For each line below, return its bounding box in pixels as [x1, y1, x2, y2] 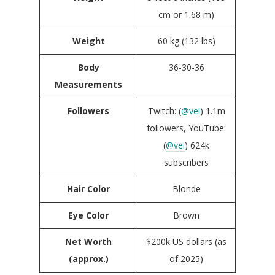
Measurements [55, 78, 122, 90]
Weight [72, 34, 105, 47]
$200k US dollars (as [146, 235, 227, 247]
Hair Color [67, 182, 110, 195]
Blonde [172, 182, 201, 195]
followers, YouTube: [147, 122, 226, 134]
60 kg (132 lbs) [157, 34, 215, 47]
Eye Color [68, 209, 109, 221]
